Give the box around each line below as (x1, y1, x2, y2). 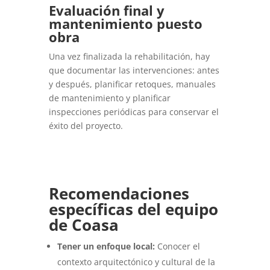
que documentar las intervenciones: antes (48, 64, 219, 76)
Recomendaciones (48, 182, 189, 204)
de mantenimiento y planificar (48, 92, 171, 104)
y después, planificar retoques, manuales (48, 78, 216, 90)
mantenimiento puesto (48, 14, 202, 33)
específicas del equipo (48, 198, 218, 220)
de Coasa (48, 213, 119, 236)
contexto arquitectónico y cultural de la (57, 256, 215, 268)
